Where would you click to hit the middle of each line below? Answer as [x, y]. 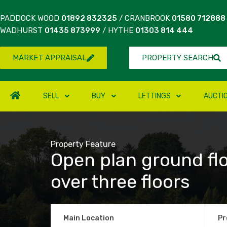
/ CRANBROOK [144, 18]
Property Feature [83, 144]
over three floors [120, 182]
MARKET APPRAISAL [50, 58]
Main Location [89, 218]
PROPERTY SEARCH [177, 58]
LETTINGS [155, 96]
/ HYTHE [118, 30]
